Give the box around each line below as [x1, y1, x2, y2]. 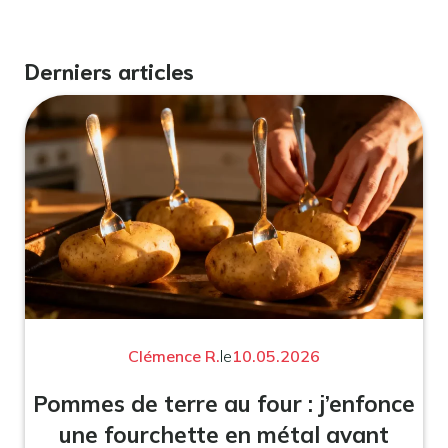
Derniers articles [25, 55, 194, 84]
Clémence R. [128, 345, 220, 366]
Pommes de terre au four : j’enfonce [33, 388, 415, 418]
